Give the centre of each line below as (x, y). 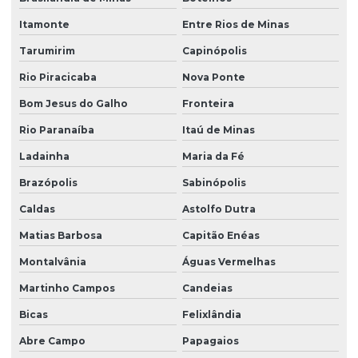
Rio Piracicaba (58, 78)
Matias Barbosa (61, 236)
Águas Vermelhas (229, 262)
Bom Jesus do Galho (74, 104)
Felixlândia (211, 315)
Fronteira (208, 104)
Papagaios (210, 341)
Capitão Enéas (221, 236)
